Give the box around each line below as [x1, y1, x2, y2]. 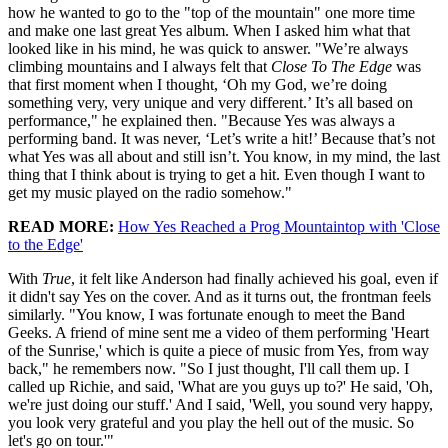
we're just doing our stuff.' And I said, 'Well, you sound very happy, [8, 396, 433, 414]
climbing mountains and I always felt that [8, 58, 271, 76]
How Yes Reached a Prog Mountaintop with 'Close [118, 218, 440, 236]
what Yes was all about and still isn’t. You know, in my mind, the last [8, 148, 440, 166]
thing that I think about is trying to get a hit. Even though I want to [8, 166, 425, 184]
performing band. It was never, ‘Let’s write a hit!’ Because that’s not [8, 130, 435, 148]
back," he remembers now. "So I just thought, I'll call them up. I [8, 360, 409, 378]
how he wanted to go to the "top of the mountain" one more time [8, 4, 415, 22]
